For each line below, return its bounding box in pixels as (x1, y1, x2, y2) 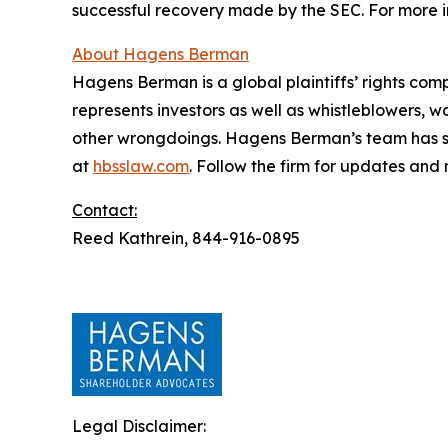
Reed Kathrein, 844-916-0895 (72, 228, 300, 248)
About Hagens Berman (72, 44, 249, 64)
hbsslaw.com (93, 156, 189, 176)
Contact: (72, 200, 137, 220)
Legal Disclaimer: (72, 416, 206, 436)
